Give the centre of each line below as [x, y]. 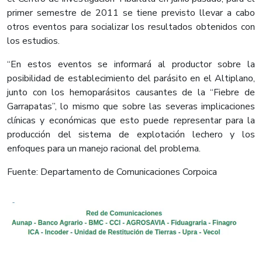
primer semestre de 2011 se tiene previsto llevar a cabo [131, 13]
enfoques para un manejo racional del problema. [104, 149]
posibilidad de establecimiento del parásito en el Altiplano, [131, 79]
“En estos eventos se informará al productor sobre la [131, 65]
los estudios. [33, 41]
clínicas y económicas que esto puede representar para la [131, 121]
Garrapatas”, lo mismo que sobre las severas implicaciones [131, 107]
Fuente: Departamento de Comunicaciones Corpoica [112, 172]
